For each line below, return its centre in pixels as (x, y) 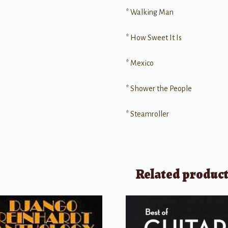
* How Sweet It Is (154, 37)
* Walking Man (150, 12)
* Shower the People (159, 88)
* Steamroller (148, 114)
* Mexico (140, 63)
